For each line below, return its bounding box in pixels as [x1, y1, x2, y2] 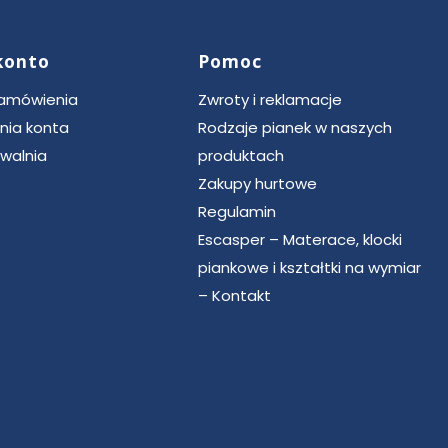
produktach [198, 144, 284, 166]
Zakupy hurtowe [198, 172, 317, 194]
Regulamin [198, 200, 276, 222]
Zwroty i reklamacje [198, 88, 342, 110]
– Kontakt [198, 284, 271, 306]
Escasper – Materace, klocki [198, 228, 402, 250]
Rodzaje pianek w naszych [198, 116, 392, 138]
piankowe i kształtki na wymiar [198, 256, 421, 278]
